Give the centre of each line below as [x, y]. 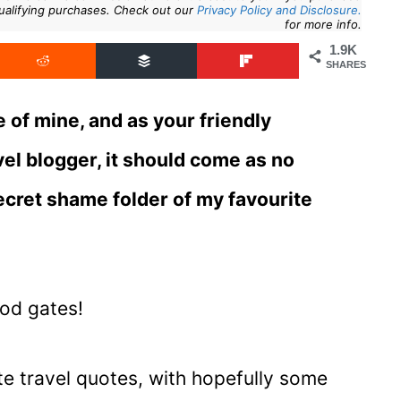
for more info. [323, 25]
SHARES [346, 65]
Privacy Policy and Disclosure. [279, 10]
